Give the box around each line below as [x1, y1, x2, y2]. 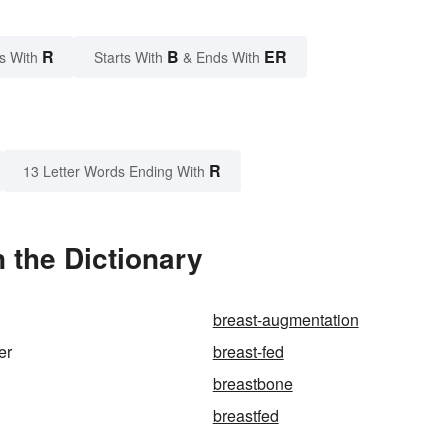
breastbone [212, 372, 293, 396]
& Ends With [179, 47, 264, 68]
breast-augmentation [212, 308, 359, 332]
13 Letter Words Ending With [23, 161, 205, 182]
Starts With [94, 47, 167, 68]
